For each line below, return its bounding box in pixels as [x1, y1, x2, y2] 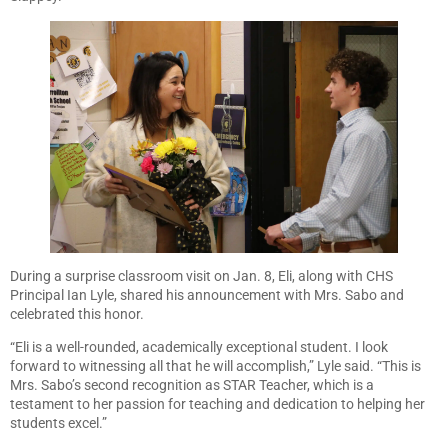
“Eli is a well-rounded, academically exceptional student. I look [10, 339, 388, 356]
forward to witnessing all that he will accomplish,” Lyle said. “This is [10, 358, 421, 375]
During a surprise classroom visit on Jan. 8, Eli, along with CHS [10, 267, 393, 284]
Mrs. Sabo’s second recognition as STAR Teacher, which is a [10, 377, 374, 394]
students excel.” [10, 415, 107, 432]
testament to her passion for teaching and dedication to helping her [10, 396, 425, 413]
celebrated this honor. [10, 305, 144, 322]
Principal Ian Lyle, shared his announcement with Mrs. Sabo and [10, 286, 404, 303]
